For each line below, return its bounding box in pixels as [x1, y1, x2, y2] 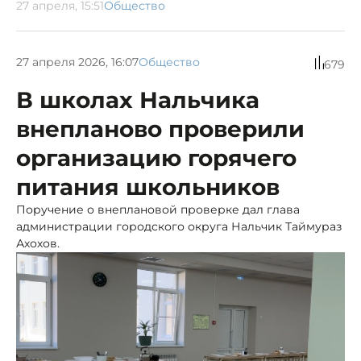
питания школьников [16, 172, 280, 201]
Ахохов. [16, 235, 60, 251]
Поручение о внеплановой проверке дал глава [16, 201, 300, 217]
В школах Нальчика [16, 85, 259, 114]
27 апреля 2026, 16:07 [16, 55, 139, 70]
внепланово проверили [16, 114, 305, 143]
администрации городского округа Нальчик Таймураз [16, 218, 342, 234]
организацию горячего [16, 143, 297, 172]
